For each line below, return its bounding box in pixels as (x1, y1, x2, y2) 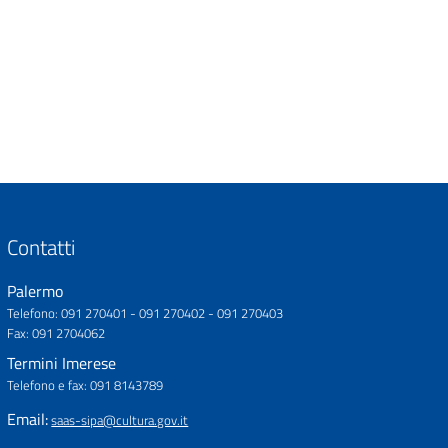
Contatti (7, 231, 76, 263)
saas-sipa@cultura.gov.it (51, 410, 189, 430)
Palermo (7, 279, 64, 303)
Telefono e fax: (7, 375, 88, 395)
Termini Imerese (7, 351, 117, 375)
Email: (7, 407, 49, 431)
